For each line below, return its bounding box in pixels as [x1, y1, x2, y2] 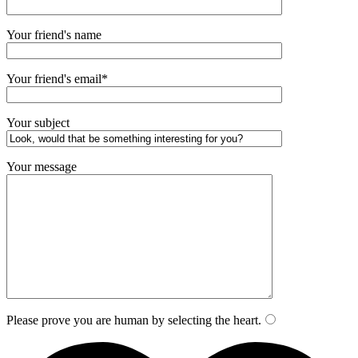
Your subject [6, 116, 70, 130]
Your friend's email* [6, 72, 108, 86]
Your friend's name [6, 28, 101, 42]
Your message [6, 160, 77, 174]
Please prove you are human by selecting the [6, 313, 230, 328]
